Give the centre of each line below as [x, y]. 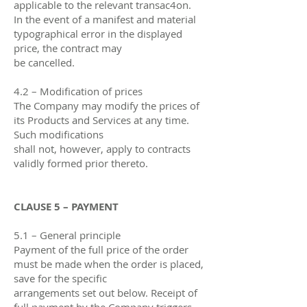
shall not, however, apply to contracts [102, 148]
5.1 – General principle [67, 235]
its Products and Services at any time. [101, 120]
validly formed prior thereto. [81, 163]
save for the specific [60, 278]
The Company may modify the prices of [107, 105]
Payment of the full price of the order [101, 249]
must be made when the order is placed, [109, 263]
